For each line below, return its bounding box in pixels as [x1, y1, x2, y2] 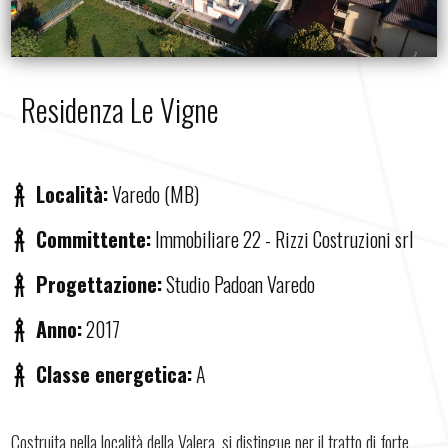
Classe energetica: [36, 359, 193, 389]
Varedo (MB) [108, 179, 200, 209]
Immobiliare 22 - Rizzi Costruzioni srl [151, 224, 414, 254]
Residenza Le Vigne [21, 87, 220, 132]
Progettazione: [36, 269, 163, 299]
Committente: [36, 224, 152, 254]
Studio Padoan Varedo [162, 269, 316, 299]
